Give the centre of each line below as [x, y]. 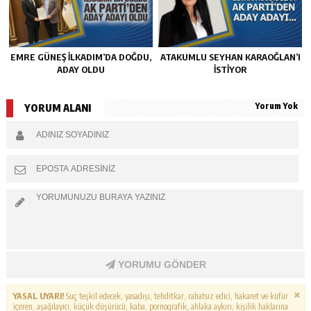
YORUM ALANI [57, 108]
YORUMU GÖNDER [160, 265]
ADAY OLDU [81, 70]
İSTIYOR [230, 70]
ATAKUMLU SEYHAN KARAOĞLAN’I [230, 57]
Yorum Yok [277, 106]
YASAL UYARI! [38, 296]
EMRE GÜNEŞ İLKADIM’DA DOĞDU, [81, 57]
